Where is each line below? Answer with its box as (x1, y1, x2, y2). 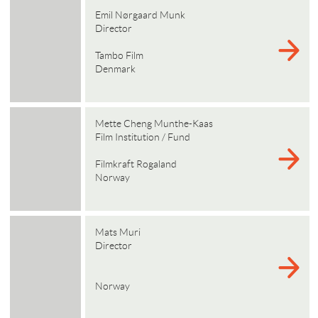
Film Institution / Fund (94, 131, 190, 143)
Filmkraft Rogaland (94, 158, 179, 170)
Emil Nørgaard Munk (94, 9, 185, 21)
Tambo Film (94, 50, 146, 61)
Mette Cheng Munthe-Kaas (94, 118, 213, 129)
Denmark (94, 63, 138, 75)
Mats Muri (94, 226, 141, 238)
